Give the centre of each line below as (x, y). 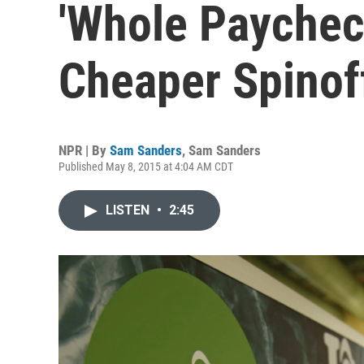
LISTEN (129, 210)
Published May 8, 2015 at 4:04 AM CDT (146, 167)
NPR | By (84, 150)
